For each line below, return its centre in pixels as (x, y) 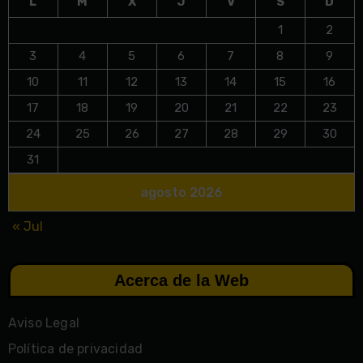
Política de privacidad (75, 349)
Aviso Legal (43, 323)
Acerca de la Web (181, 281)
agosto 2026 (181, 193)
